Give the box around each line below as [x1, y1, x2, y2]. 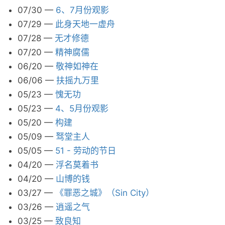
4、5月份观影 [55, 103, 108, 114]
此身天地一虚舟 [55, 19, 115, 29]
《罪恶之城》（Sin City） [55, 188, 154, 198]
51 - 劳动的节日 [55, 146, 116, 156]
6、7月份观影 [56, 5, 109, 15]
